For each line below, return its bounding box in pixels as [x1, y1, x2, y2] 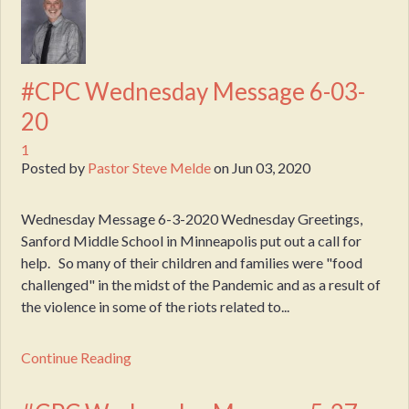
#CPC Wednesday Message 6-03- [21, 76, 366, 106]
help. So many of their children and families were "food [21, 254, 363, 272]
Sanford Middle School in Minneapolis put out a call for [21, 232, 362, 250]
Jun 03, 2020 [232, 159, 311, 177]
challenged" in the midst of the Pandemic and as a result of [21, 276, 382, 294]
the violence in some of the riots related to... [21, 298, 290, 316]
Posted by [21, 159, 89, 177]
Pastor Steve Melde [88, 159, 212, 177]
